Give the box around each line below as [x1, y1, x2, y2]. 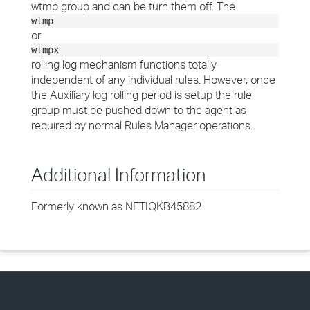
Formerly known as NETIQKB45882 [31, 199, 201, 213]
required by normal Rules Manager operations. [31, 118, 253, 132]
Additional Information [31, 163, 206, 185]
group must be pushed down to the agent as [31, 103, 246, 117]
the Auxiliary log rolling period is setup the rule [31, 88, 252, 102]
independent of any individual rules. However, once [31, 73, 275, 86]
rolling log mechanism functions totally [31, 57, 217, 71]
